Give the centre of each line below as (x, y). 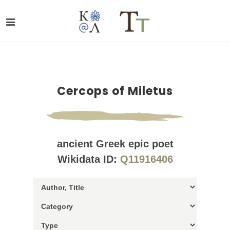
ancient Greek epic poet (115, 144)
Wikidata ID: (89, 159)
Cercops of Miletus (115, 91)
